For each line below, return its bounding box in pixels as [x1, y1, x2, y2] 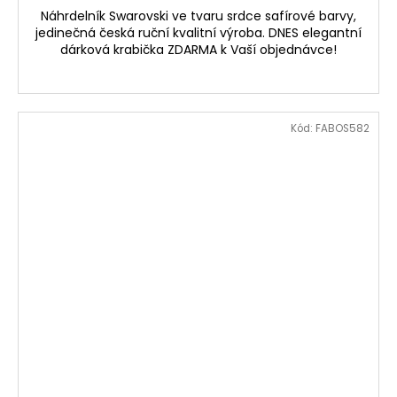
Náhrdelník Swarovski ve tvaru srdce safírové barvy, [41, 6, 356, 25]
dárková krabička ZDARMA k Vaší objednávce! [60, 40, 337, 58]
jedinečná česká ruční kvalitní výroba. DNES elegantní [35, 23, 362, 42]
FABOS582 [315, 121, 370, 136]
